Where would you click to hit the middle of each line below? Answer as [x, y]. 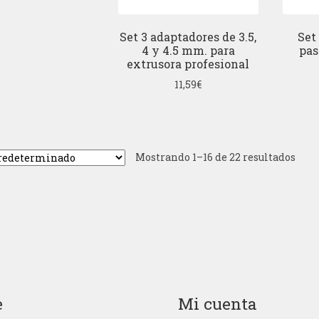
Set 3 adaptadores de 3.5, [188, 37]
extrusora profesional [188, 64]
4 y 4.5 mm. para [188, 51]
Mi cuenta [218, 303]
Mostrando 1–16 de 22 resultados [215, 157]
